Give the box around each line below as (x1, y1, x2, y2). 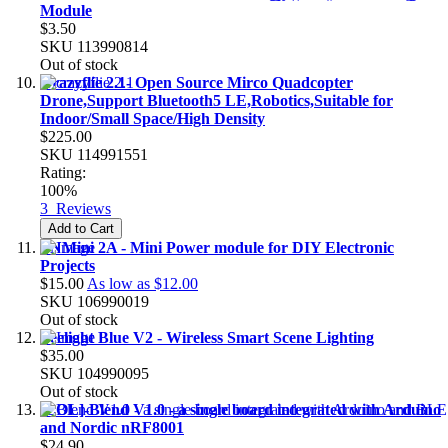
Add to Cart (48, 220, 114, 236)
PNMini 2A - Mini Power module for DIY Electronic (40, 238, 394, 256)
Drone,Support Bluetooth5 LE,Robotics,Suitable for (40, 91, 393, 109)
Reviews (56, 199, 111, 217)
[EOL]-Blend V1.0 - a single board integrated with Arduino (40, 400, 441, 418)
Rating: (40, 163, 86, 181)
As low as (87, 274, 150, 292)
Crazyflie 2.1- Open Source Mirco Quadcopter (40, 73, 353, 91)
